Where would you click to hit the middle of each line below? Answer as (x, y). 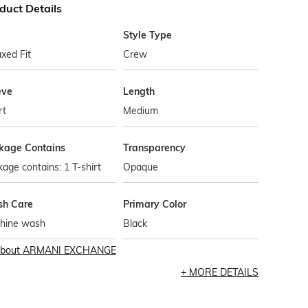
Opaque (141, 167)
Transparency (155, 148)
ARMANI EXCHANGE (69, 250)
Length (139, 91)
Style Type (148, 35)
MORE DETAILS (223, 272)
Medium (141, 111)
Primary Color (155, 204)
